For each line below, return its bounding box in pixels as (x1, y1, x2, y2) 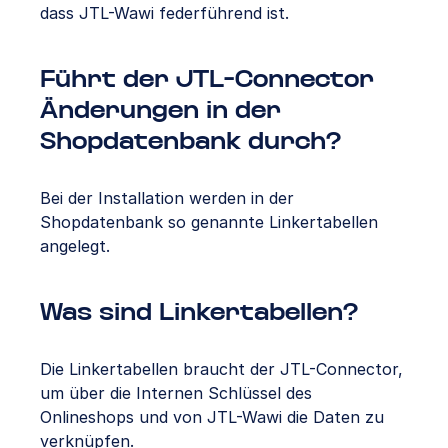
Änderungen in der (40, 101, 281, 123)
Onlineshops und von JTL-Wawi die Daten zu (40, 407, 384, 428)
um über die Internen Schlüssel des (40, 383, 312, 404)
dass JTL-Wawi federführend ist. (40, 3, 289, 24)
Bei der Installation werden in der (40, 188, 294, 209)
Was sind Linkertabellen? (40, 303, 358, 325)
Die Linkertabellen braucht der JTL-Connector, (40, 359, 403, 380)
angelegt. (40, 236, 110, 257)
